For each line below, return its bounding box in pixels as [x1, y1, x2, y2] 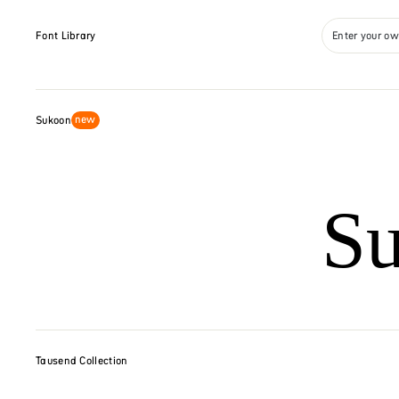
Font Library [36, 28, 96, 43]
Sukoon [36, 112, 71, 127]
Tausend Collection [36, 353, 128, 368]
